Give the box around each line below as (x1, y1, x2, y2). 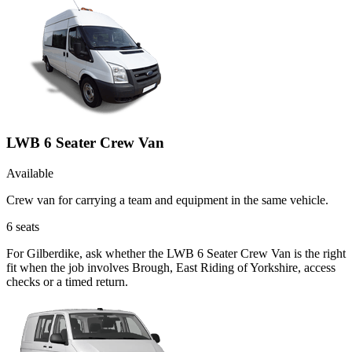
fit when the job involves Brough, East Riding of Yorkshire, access (6, 260, 335, 274)
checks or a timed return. (6, 274, 128, 288)
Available (6, 166, 53, 180)
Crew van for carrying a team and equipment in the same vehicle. (6, 192, 328, 207)
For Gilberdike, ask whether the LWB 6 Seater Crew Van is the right (6, 246, 346, 260)
